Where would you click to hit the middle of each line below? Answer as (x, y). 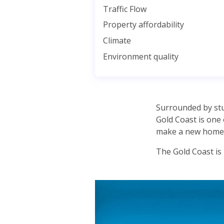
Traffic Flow (125, 9)
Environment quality (141, 56)
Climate (117, 41)
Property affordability (143, 25)
